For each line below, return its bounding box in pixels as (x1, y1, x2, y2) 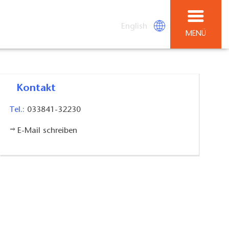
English (121, 22, 148, 31)
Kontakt (23, 83, 56, 94)
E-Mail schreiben (17, 127, 77, 135)
